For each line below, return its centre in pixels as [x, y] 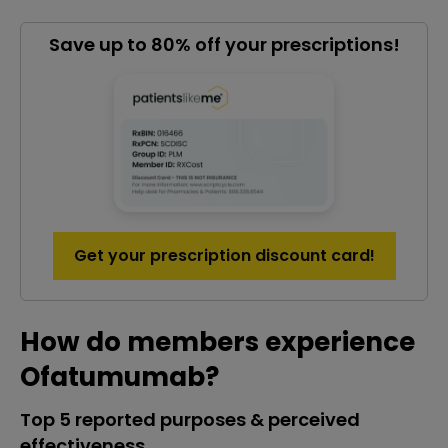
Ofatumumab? [119, 377]
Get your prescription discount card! [224, 255]
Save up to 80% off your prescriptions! [224, 44]
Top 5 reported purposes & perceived [190, 419]
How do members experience [217, 342]
